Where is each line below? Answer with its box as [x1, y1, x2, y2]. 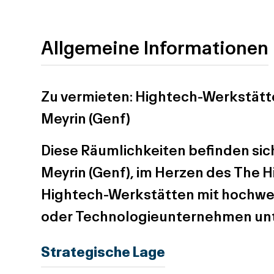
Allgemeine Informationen [41, 35, 269, 59]
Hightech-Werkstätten [41, 185, 195, 202]
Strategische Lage [41, 243, 166, 260]
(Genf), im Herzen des [86, 163, 234, 180]
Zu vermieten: [41, 87, 133, 105]
